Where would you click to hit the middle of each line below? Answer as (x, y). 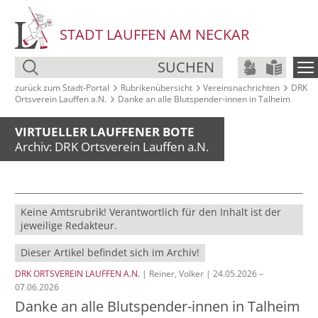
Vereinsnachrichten (241, 87)
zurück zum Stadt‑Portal (62, 87)
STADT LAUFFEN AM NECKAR (154, 34)
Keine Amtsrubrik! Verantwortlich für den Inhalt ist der (151, 213)
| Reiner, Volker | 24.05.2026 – (202, 273)
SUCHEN (186, 67)
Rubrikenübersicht (156, 87)
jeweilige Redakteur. (69, 226)
